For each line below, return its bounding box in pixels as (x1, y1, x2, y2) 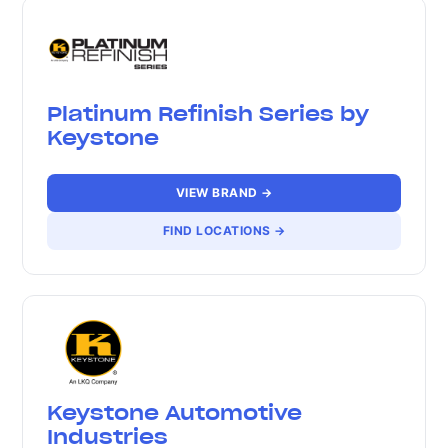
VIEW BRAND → (175, 185, 273, 200)
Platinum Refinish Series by (47, 100, 370, 127)
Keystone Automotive (47, 399, 303, 426)
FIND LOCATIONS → (162, 223, 286, 238)
